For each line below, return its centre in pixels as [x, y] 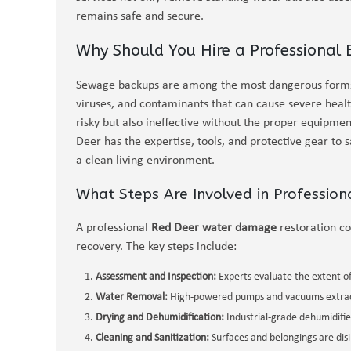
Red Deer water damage [214, 228]
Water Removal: [132, 297]
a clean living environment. [145, 161]
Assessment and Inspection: [156, 277]
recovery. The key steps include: [156, 247]
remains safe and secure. [140, 16]
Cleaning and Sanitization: [152, 338]
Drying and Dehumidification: [160, 318]
